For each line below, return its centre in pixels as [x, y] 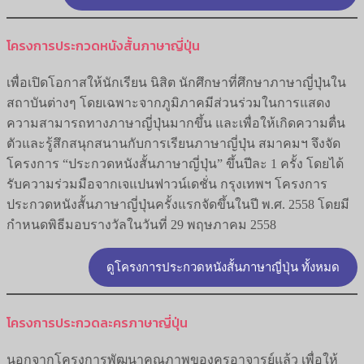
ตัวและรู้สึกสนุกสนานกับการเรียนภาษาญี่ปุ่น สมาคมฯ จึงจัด [173, 144]
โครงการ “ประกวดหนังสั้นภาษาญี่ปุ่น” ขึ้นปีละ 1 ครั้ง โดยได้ [175, 164]
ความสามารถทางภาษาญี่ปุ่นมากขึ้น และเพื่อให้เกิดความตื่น [176, 123]
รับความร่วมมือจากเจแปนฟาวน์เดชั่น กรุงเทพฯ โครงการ [167, 184]
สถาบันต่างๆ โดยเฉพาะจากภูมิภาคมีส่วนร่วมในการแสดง [169, 103]
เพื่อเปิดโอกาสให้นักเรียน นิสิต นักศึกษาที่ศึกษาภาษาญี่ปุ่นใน [176, 83]
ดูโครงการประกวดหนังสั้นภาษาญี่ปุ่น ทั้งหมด [223, 268]
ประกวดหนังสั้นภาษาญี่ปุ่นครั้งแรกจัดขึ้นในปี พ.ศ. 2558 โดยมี [178, 205]
